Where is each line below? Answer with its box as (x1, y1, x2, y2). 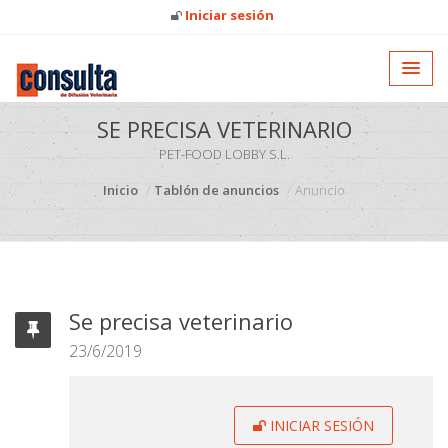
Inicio (103, 181, 138, 199)
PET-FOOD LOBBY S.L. (158, 145, 290, 163)
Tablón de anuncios (154, 181, 279, 199)
